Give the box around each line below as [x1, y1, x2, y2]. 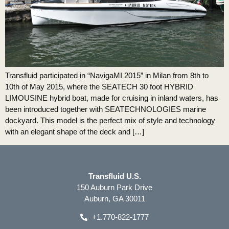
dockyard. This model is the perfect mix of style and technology [5, 116, 215, 125]
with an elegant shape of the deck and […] [5, 127, 144, 136]
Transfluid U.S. [88, 171, 141, 180]
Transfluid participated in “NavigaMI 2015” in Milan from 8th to [5, 71, 209, 80]
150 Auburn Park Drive [77, 182, 152, 192]
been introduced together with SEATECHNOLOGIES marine [5, 105, 206, 114]
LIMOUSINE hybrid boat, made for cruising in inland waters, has [5, 94, 218, 103]
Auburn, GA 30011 [84, 194, 145, 203]
